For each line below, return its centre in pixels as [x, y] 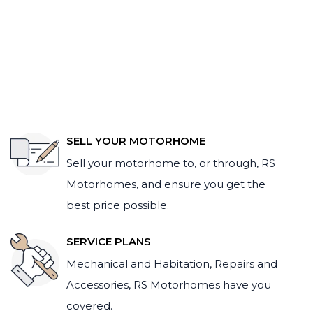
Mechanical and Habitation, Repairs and [172, 264]
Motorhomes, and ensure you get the [166, 184]
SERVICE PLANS [109, 241]
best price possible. [118, 205]
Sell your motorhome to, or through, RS [171, 163]
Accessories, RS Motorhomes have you [169, 285]
